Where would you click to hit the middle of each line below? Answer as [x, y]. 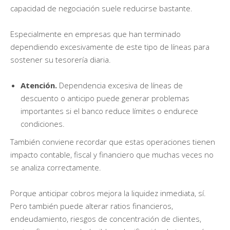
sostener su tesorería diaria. [61, 59]
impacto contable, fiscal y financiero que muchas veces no [112, 154]
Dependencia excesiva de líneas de [120, 85]
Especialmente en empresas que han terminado [95, 34]
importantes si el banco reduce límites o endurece [109, 111]
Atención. [39, 85]
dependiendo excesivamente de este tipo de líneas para [110, 46]
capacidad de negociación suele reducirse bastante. [101, 8]
